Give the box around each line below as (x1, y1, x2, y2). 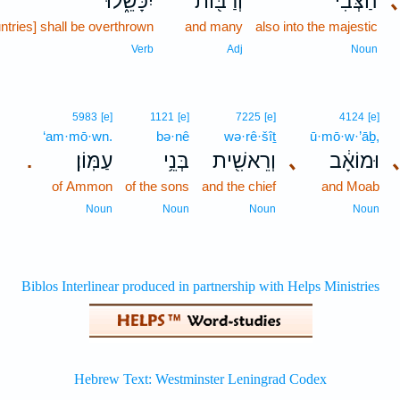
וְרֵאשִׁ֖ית (212, 149, 277, 172)
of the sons (125, 179, 190, 194)
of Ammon (52, 179, 113, 194)
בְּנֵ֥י (163, 149, 190, 172)
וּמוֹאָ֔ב (329, 149, 380, 172)
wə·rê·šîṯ (224, 129, 277, 144)
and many (185, 19, 244, 34)
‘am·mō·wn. (43, 129, 113, 144)
